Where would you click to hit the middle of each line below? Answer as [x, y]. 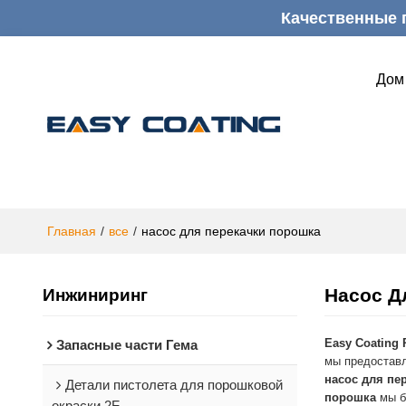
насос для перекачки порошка [231, 231]
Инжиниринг [95, 295]
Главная [71, 231]
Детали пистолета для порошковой [174, 384]
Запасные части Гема [126, 344]
